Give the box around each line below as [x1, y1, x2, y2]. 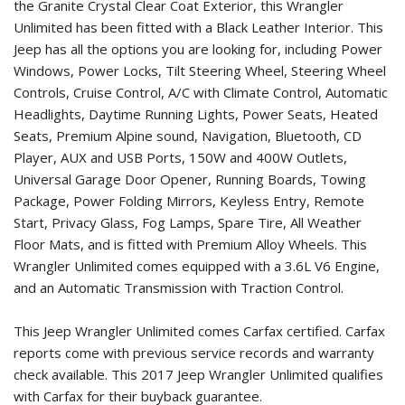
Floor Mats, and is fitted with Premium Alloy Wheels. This [14, 235, 367, 254]
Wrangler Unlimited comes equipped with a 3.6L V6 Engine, [14, 257, 380, 276]
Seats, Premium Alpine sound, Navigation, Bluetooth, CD [14, 127, 362, 146]
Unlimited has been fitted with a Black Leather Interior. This [14, 18, 383, 37]
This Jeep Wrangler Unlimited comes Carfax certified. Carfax [14, 322, 385, 341]
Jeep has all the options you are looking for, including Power [14, 40, 382, 59]
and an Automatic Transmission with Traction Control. [14, 278, 344, 297]
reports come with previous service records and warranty [14, 344, 374, 363]
